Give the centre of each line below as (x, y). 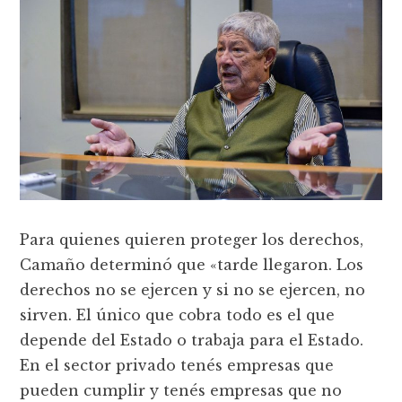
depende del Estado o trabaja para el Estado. (192, 341)
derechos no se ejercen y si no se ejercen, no (193, 290)
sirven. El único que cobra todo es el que (178, 315)
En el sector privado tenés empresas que (177, 366)
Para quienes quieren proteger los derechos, (192, 240)
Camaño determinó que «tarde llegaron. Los (192, 265)
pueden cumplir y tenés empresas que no (181, 391)
